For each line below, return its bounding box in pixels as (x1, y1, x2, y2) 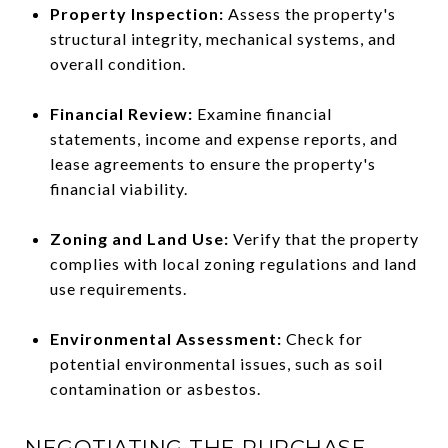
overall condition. (49, 54, 186, 73)
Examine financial (192, 104, 332, 123)
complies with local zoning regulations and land (49, 254, 417, 273)
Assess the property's (223, 4, 396, 23)
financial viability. (49, 179, 188, 198)
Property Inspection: (49, 4, 224, 23)
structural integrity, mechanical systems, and (49, 29, 396, 48)
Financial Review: (49, 104, 193, 123)
